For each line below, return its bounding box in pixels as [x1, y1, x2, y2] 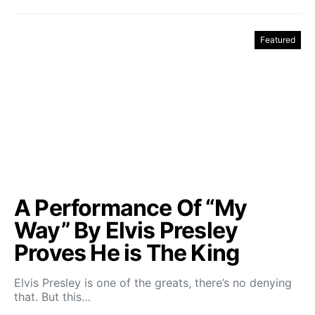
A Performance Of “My [14, 194, 247, 221]
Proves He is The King [14, 239, 240, 266]
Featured [260, 34, 295, 45]
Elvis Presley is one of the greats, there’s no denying [14, 276, 292, 290]
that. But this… [14, 290, 91, 304]
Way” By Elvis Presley [14, 217, 238, 244]
